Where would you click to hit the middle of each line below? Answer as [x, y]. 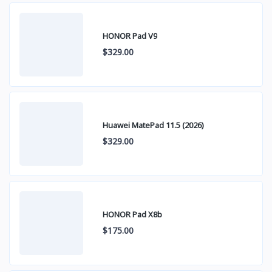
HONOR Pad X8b [132, 215]
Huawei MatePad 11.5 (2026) [153, 125]
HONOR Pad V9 [130, 36]
